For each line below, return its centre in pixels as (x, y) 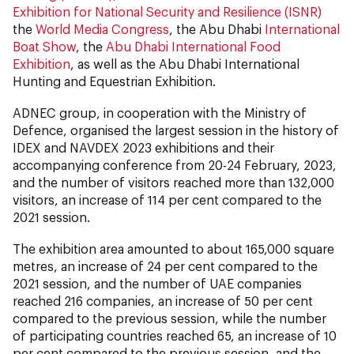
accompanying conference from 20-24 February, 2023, (175, 164)
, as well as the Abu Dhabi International (185, 63)
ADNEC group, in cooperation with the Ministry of (160, 112)
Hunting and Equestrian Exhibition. (114, 81)
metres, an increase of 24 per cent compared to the (165, 265)
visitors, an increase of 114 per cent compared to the (167, 199)
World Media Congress (102, 28)
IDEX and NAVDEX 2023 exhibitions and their (143, 147)
